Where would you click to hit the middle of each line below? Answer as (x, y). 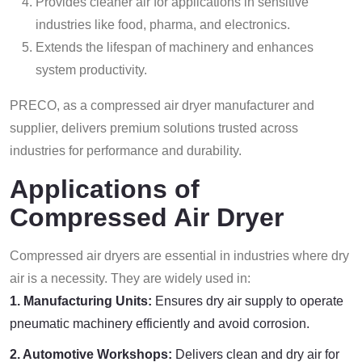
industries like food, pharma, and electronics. (163, 25)
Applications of (105, 189)
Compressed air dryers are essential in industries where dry (179, 256)
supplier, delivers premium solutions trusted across (154, 128)
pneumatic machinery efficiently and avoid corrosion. (160, 324)
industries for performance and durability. (126, 151)
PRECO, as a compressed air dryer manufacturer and (162, 105)
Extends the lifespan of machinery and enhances (175, 47)
